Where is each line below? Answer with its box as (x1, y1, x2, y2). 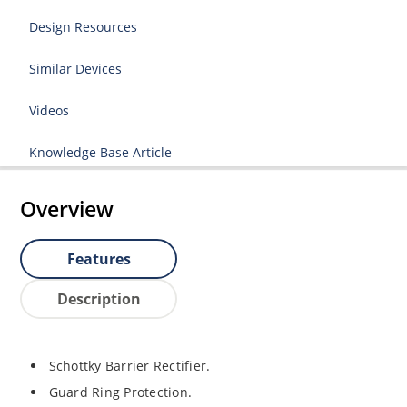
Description (56, 289, 141, 310)
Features (66, 249, 131, 270)
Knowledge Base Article (29, 144, 173, 161)
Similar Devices (29, 60, 123, 77)
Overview (20, 194, 114, 224)
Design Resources (29, 18, 138, 35)
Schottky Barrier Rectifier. (48, 356, 211, 374)
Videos (29, 102, 70, 119)
